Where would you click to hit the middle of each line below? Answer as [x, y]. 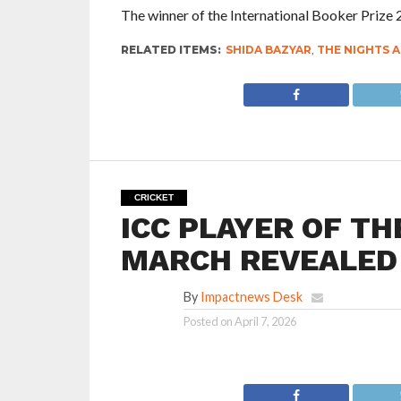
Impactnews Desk [251, 297]
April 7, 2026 [265, 321]
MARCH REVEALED [259, 260]
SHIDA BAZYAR [268, 50]
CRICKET [154, 197]
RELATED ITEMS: [171, 50]
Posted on [208, 321]
